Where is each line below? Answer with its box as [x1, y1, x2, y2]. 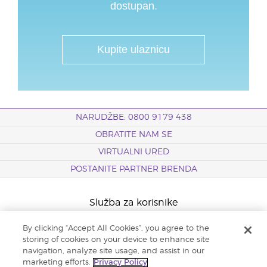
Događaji [113, 220, 154, 230]
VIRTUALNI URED [98, 148, 169, 157]
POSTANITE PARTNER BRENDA [70, 165, 197, 174]
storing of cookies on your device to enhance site [23, 236, 210, 244]
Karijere [116, 242, 151, 252]
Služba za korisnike [89, 198, 178, 208]
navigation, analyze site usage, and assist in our [23, 247, 205, 255]
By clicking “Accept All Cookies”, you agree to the [23, 225, 210, 232]
